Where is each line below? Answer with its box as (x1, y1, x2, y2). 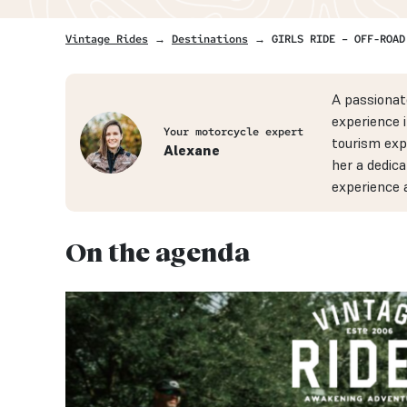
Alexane (164, 141, 221, 159)
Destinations (172, 31, 248, 46)
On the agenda (65, 236, 250, 267)
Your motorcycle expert (164, 124, 304, 139)
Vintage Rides (65, 31, 148, 46)
